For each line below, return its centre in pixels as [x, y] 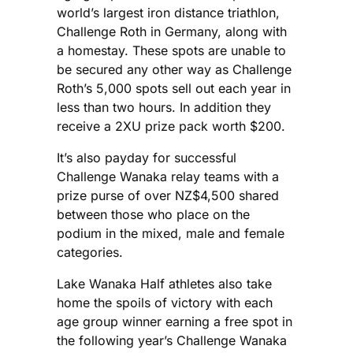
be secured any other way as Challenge [174, 70]
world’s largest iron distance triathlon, [168, 13]
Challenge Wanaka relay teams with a [168, 177]
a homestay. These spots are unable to [171, 51]
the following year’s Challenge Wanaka [172, 341]
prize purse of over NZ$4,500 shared [168, 196]
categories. [90, 253]
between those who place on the [153, 215]
